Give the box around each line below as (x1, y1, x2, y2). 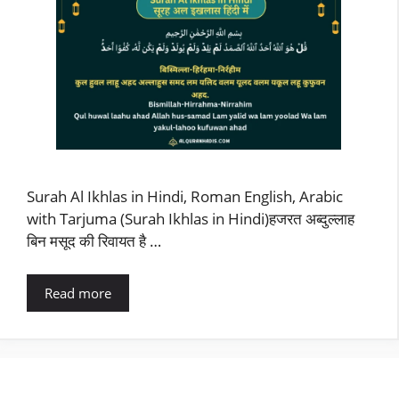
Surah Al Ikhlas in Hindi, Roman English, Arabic (27, 185, 343, 207)
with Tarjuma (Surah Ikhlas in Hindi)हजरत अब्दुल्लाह (27, 208, 354, 229)
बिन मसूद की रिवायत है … (27, 230, 161, 251)
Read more (45, 284, 111, 302)
